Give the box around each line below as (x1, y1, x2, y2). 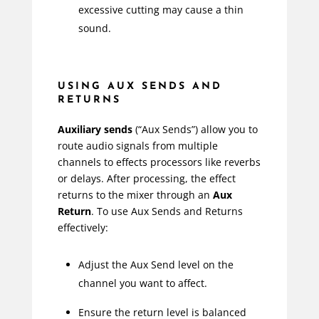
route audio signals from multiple (57, 138, 218, 152)
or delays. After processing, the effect (57, 171, 236, 185)
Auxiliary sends (57, 122, 132, 136)
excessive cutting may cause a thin (78, 2, 244, 16)
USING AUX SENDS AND (57, 80, 222, 92)
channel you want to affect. (78, 276, 207, 290)
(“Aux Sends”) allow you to (132, 122, 258, 136)
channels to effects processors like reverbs (57, 155, 261, 169)
